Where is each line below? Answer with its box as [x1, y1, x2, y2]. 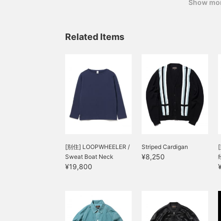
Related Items [65, 32, 124, 42]
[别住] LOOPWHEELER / [65, 143, 130, 151]
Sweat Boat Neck [65, 153, 113, 161]
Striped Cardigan [142, 143, 188, 151]
